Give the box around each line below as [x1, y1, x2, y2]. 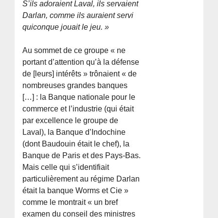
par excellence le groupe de [22, 116, 119, 125]
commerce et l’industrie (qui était [22, 104, 134, 113]
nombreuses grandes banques [22, 81, 128, 90]
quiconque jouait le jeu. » [22, 22, 109, 31]
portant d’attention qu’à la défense [22, 57, 140, 66]
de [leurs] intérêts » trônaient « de [22, 69, 137, 78]
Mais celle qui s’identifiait [22, 163, 109, 171]
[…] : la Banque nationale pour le [22, 92, 136, 101]
